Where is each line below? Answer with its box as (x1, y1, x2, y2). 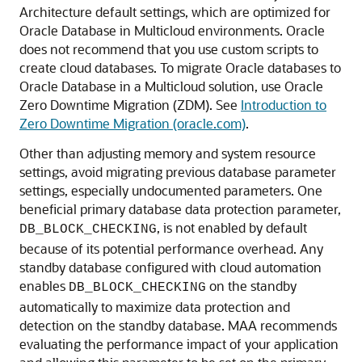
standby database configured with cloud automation (19, 259, 322, 276)
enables (19, 277, 69, 294)
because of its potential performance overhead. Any (19, 240, 323, 257)
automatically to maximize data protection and (19, 298, 290, 315)
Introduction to (241, 96, 326, 113)
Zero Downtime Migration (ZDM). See (19, 96, 241, 113)
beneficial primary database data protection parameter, (19, 200, 341, 217)
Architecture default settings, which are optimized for (19, 3, 330, 20)
